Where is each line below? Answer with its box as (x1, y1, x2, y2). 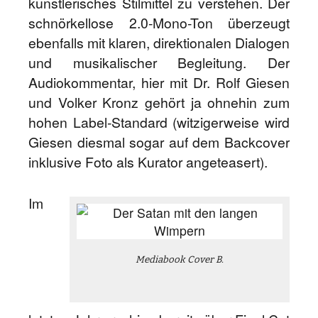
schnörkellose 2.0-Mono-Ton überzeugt (28, 13, 290, 33)
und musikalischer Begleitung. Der (28, 53, 290, 72)
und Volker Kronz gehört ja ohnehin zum (28, 92, 290, 112)
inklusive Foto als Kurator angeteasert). (28, 152, 268, 172)
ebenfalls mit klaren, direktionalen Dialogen (28, 33, 290, 53)
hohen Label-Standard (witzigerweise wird (28, 112, 290, 132)
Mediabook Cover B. (136, 254, 224, 265)
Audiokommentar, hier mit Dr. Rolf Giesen (28, 72, 290, 92)
